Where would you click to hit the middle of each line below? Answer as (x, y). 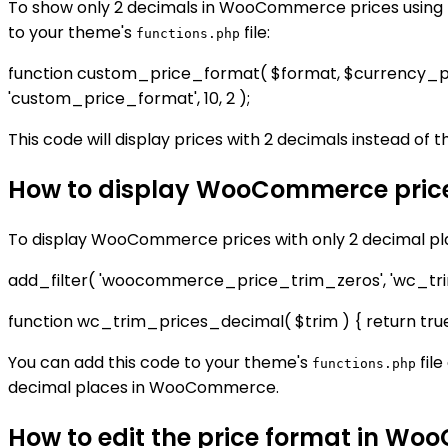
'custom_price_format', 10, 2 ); (129, 98)
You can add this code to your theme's (160, 362)
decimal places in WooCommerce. (143, 387)
